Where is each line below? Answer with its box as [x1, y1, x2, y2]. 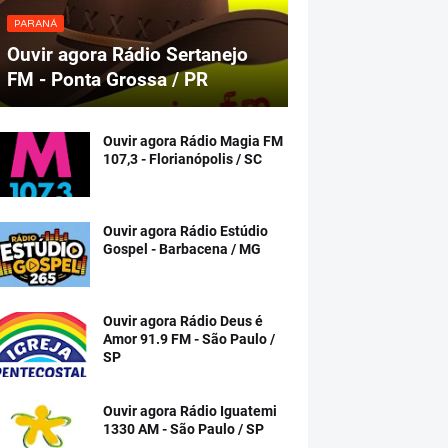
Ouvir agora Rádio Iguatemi [103, 403, 277, 419]
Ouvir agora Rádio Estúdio [103, 223, 268, 239]
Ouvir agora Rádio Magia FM [103, 133, 283, 149]
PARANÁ [14, 18, 57, 30]
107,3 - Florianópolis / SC [103, 151, 262, 167]
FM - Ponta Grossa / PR [7, 68, 208, 91]
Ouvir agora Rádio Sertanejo [7, 43, 248, 66]
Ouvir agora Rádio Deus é [103, 313, 263, 329]
